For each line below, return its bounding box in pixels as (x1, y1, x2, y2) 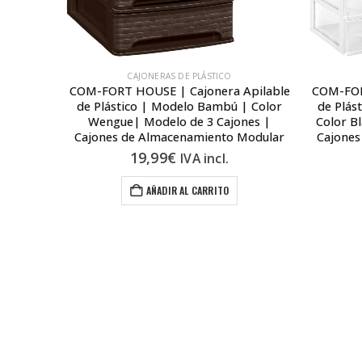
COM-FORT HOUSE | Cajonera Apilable (69, 82, 290, 99)
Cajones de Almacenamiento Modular (74, 128, 284, 145)
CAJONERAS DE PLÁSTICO (127, 70, 232, 82)
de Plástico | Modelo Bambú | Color (77, 98, 282, 115)
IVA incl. (180, 149, 229, 168)
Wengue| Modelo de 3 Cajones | (88, 113, 271, 130)
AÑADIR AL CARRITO (145, 183, 229, 198)
